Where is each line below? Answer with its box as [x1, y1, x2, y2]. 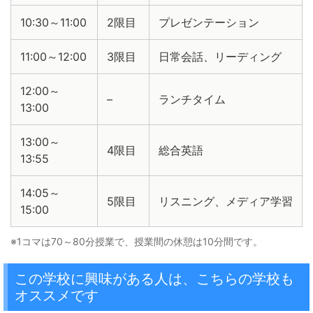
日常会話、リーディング [158, 50, 282, 64]
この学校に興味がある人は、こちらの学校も [15, 270, 294, 288]
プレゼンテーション [158, 15, 259, 30]
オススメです [15, 287, 99, 305]
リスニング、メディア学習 [158, 194, 293, 209]
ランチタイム [158, 92, 226, 107]
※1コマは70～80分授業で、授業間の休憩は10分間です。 [10, 235, 263, 248]
